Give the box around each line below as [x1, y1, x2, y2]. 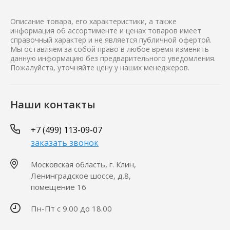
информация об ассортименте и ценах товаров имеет [10, 26, 201, 36]
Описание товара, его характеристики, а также [10, 16, 177, 27]
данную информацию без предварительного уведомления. [10, 53, 216, 64]
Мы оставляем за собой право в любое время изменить [10, 44, 209, 54]
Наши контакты [10, 98, 95, 112]
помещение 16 [31, 182, 86, 193]
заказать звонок [31, 137, 99, 149]
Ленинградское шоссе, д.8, [31, 170, 131, 181]
